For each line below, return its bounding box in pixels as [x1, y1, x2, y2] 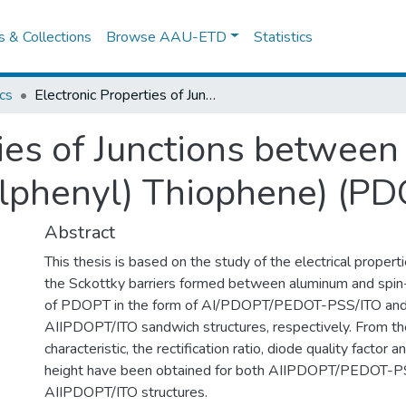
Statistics [254, 26, 314, 47]
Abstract [44, 220, 115, 245]
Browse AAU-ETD [106, 26, 227, 47]
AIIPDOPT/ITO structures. [44, 382, 208, 402]
